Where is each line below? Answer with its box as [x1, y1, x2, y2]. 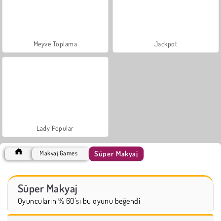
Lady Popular [37, 123, 74, 132]
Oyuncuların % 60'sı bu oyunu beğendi [18, 195, 141, 206]
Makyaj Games [39, 148, 78, 157]
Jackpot [154, 39, 178, 48]
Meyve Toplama [33, 39, 77, 48]
